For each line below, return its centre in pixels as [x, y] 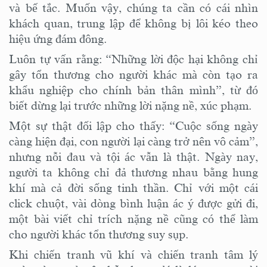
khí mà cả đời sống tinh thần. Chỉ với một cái [133, 187]
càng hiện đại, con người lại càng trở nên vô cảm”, [133, 141]
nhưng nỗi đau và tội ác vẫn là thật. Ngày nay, [133, 156]
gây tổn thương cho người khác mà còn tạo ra [133, 74]
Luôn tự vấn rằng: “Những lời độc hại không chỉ [133, 59]
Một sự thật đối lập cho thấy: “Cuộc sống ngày [133, 125]
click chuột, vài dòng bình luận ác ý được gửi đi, [133, 203]
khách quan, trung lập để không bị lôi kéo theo [133, 23]
